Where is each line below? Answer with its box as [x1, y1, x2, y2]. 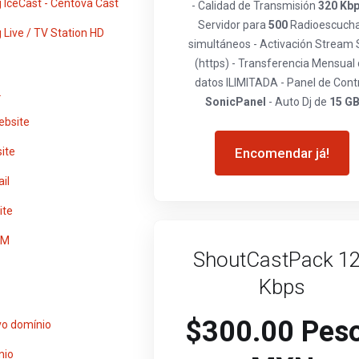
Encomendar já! [235, 145, 329, 161]
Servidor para [197, 18, 268, 31]
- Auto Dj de [265, 95, 329, 108]
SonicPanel [204, 95, 266, 108]
